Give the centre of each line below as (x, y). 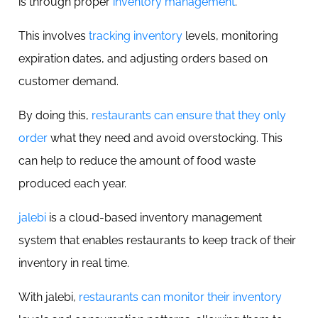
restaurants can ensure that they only (189, 115)
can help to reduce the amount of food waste (137, 161)
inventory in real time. (75, 263)
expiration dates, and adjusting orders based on (143, 59)
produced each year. (72, 183)
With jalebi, (49, 297)
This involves (54, 36)
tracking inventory (136, 36)
